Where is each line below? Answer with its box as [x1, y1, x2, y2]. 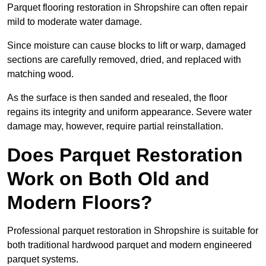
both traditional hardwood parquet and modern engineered [7, 240, 252, 251]
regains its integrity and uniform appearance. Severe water [7, 107, 252, 118]
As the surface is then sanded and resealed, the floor [7, 93, 227, 103]
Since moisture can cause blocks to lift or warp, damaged [7, 40, 246, 51]
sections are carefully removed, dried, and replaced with [7, 55, 241, 65]
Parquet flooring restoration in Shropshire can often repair [7, 2, 248, 13]
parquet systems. [7, 254, 81, 265]
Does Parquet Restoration [7, 144, 243, 166]
